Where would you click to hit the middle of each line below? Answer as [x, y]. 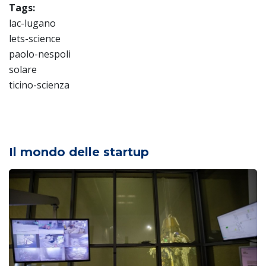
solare [23, 70]
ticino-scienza [39, 85]
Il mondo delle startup [79, 152]
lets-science [35, 39]
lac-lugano [32, 23]
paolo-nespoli [40, 54]
